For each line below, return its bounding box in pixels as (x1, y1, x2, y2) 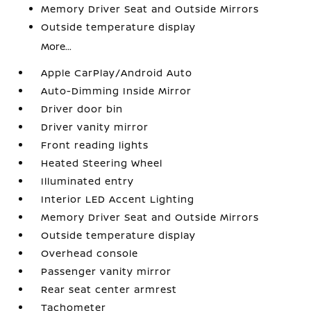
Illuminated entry (41, 174, 135, 187)
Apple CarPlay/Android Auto (41, 66, 193, 79)
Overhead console (41, 246, 139, 260)
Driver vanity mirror (41, 120, 149, 133)
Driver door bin (41, 102, 124, 115)
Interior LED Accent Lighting (41, 192, 195, 205)
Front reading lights (41, 138, 149, 151)
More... (41, 40, 72, 53)
